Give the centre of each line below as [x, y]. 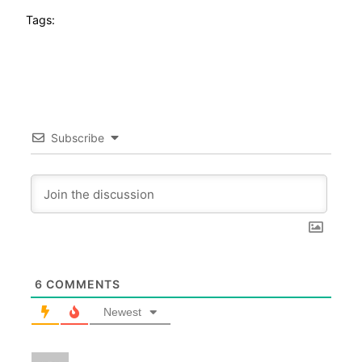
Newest [122, 311]
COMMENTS [81, 284]
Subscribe [77, 137]
